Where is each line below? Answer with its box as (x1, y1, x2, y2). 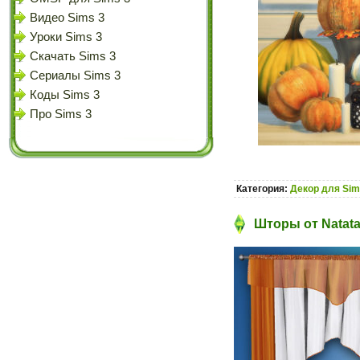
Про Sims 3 (30, 108, 92, 121)
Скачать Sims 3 (30, 50, 116, 63)
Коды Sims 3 (30, 88, 100, 101)
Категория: (236, 183, 290, 195)
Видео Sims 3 (30, 11, 104, 24)
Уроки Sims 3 (30, 31, 102, 43)
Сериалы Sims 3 (30, 69, 121, 82)
